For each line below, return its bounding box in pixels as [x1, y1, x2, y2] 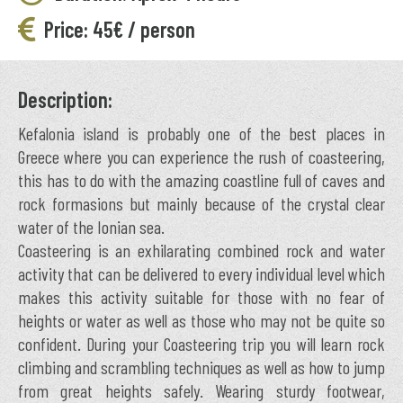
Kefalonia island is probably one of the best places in [18, 122, 385, 144]
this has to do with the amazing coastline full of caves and [18, 169, 385, 191]
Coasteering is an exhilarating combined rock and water [18, 239, 385, 261]
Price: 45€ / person [40, 16, 195, 42]
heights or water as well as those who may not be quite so [18, 309, 385, 331]
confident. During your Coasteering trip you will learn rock [18, 333, 385, 354]
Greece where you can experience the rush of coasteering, [18, 146, 385, 167]
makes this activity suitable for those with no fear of [18, 286, 385, 308]
